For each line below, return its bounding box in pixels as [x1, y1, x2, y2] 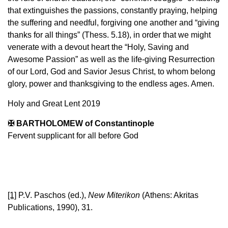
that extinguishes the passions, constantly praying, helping [8, 6, 217, 15]
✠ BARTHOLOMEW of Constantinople [8, 119, 154, 128]
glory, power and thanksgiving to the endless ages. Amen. [8, 79, 214, 89]
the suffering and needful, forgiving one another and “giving [8, 18, 219, 27]
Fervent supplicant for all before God [8, 131, 138, 140]
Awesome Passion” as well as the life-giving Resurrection [8, 55, 215, 64]
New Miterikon [88, 191, 140, 200]
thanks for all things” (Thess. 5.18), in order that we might [8, 31, 211, 40]
